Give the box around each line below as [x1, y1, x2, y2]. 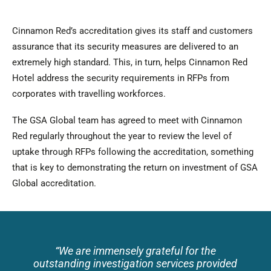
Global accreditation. [11, 178, 96, 189]
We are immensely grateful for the [58, 244, 216, 257]
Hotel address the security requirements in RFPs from [11, 73, 229, 83]
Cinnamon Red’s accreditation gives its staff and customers [11, 25, 253, 36]
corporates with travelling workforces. [11, 88, 166, 99]
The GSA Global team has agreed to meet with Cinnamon [11, 115, 242, 126]
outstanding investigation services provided [33, 257, 238, 270]
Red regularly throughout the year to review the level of [11, 131, 232, 142]
